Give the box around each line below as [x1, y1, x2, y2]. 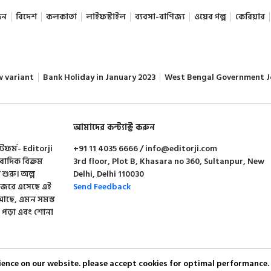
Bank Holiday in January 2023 [42, 70, 155, 84]
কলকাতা [45, 9, 77, 24]
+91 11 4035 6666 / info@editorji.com [73, 141, 218, 155]
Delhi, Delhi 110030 [73, 166, 145, 181]
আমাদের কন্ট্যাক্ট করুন [73, 120, 155, 134]
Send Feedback [73, 179, 131, 194]
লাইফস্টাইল [85, 9, 126, 24]
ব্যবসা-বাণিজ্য [134, 9, 185, 24]
